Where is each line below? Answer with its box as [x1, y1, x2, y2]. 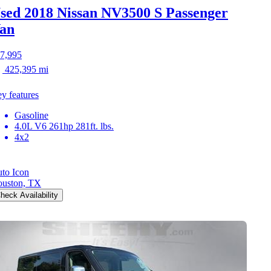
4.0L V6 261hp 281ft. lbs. [15, 120, 114, 131]
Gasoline [15, 109, 48, 120]
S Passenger [154, 4, 228, 21]
